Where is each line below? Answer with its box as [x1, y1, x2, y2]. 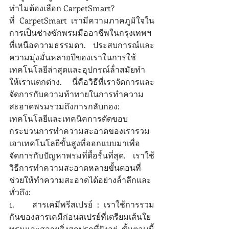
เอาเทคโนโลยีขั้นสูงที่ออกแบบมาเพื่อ [9, 138, 140, 149]
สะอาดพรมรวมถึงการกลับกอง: [9, 101, 122, 112]
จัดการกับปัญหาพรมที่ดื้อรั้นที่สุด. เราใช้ [9, 150, 154, 161]
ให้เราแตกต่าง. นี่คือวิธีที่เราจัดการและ [9, 76, 154, 87]
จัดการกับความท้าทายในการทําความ [9, 88, 144, 100]
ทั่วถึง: [9, 187, 33, 198]
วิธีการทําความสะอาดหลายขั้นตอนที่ [9, 162, 141, 173]
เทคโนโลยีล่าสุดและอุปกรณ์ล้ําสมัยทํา [9, 64, 145, 75]
